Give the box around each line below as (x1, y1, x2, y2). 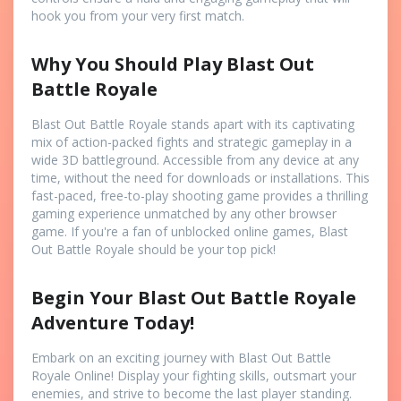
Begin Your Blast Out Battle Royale (31, 285, 356, 310)
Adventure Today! (31, 310, 194, 335)
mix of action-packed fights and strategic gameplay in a (31, 132, 352, 150)
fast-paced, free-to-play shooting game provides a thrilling (31, 186, 368, 204)
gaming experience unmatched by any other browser (31, 204, 337, 222)
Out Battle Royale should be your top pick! (31, 240, 276, 258)
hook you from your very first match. (31, 6, 244, 24)
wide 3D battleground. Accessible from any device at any (31, 150, 359, 168)
